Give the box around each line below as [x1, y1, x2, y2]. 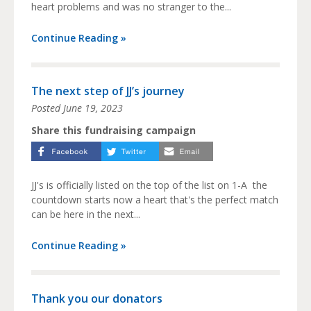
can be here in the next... [31, 208, 140, 221]
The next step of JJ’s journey [31, 83, 185, 99]
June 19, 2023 [63, 101, 123, 115]
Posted [31, 101, 63, 115]
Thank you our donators [31, 291, 162, 307]
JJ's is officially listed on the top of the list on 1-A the [31, 178, 267, 192]
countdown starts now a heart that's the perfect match [31, 193, 278, 207]
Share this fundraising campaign [31, 124, 196, 137]
